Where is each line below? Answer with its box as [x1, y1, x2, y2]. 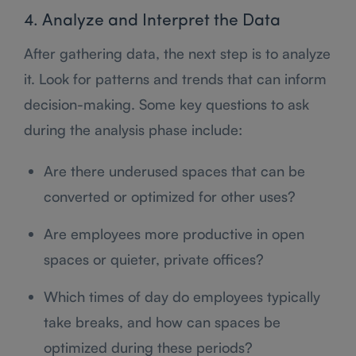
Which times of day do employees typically [44, 287, 320, 305]
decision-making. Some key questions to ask [24, 95, 309, 113]
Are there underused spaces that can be [44, 161, 305, 180]
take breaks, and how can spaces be [44, 312, 281, 331]
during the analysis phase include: [24, 120, 242, 138]
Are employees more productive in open [44, 224, 304, 242]
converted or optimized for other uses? [44, 187, 296, 205]
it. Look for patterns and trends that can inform [24, 69, 327, 87]
